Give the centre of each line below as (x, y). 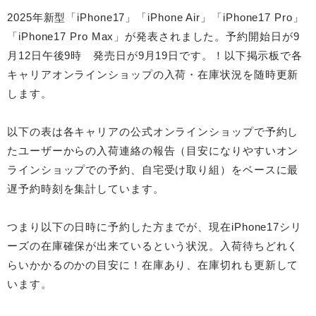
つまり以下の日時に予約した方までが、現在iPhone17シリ (154, 227)
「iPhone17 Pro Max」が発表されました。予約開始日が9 (153, 37)
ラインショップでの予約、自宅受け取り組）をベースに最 (153, 170)
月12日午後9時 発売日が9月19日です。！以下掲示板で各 (155, 56)
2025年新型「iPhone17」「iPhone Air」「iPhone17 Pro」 (156, 18)
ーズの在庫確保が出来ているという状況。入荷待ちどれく (153, 246)
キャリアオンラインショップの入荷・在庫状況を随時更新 (153, 75)
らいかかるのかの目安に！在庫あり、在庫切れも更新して (153, 265)
